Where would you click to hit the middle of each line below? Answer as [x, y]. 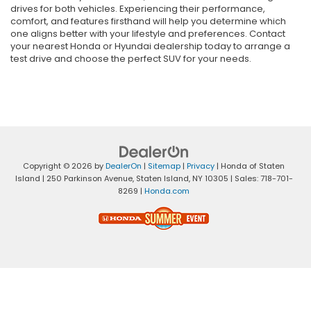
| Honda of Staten [250, 166]
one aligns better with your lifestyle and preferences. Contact [148, 33]
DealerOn [124, 166]
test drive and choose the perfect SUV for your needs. [131, 58]
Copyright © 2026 [59, 166]
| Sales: [244, 178]
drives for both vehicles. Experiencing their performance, [138, 8]
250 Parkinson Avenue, [89, 178]
